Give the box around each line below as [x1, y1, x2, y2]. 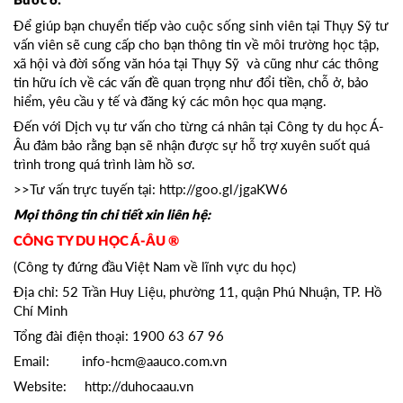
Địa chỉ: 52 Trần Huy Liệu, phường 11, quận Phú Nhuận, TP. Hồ [13, 283, 382, 300]
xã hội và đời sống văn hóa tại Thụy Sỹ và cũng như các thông [13, 55, 379, 72]
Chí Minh [13, 302, 67, 319]
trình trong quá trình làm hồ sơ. [13, 156, 195, 173]
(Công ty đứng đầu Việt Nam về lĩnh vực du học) [13, 258, 296, 275]
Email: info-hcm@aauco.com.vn [13, 353, 245, 370]
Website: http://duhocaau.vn [13, 378, 193, 395]
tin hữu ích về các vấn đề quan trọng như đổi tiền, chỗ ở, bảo [13, 74, 369, 91]
